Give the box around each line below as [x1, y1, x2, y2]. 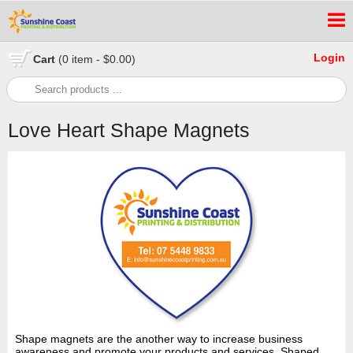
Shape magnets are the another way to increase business [14, 333, 303, 346]
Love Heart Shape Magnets [8, 119, 250, 141]
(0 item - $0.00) [58, 53, 136, 65]
